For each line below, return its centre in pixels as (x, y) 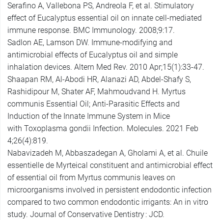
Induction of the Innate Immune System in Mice (89, 116)
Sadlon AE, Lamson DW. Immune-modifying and (90, 43)
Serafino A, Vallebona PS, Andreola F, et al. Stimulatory (101, 6)
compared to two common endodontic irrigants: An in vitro (108, 202)
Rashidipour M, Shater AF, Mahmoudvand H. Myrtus (96, 92)
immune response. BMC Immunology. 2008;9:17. (91, 30)
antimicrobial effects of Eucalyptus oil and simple (93, 55)
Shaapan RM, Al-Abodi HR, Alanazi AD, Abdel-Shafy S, (99, 80)
